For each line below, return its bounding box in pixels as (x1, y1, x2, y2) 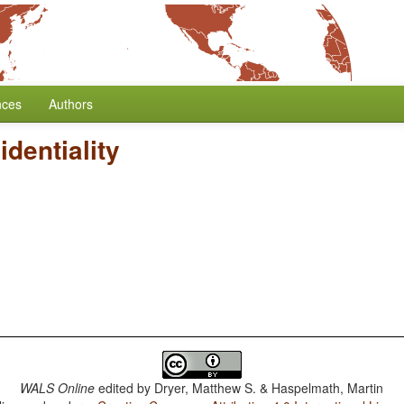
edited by (95, 379, 155, 397)
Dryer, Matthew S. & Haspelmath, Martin (154, 379, 384, 397)
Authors (49, 95, 93, 113)
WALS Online (20, 379, 96, 397)
